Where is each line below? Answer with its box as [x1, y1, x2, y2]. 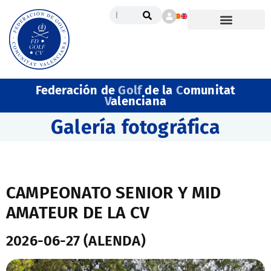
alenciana [111, 94, 166, 108]
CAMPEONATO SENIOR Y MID [6, 183, 221, 203]
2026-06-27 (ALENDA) [6, 232, 146, 249]
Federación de [35, 83, 119, 97]
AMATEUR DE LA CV [6, 203, 150, 223]
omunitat [183, 83, 236, 97]
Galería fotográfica [51, 116, 220, 139]
